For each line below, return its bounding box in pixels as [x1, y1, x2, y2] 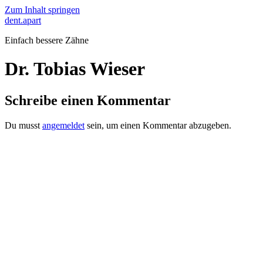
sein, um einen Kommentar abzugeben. [85, 120, 231, 130]
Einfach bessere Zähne [5, 35, 89, 45]
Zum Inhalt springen [5, 5, 80, 15]
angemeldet [42, 120, 85, 130]
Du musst [5, 120, 42, 130]
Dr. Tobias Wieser [5, 58, 145, 80]
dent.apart [5, 15, 41, 25]
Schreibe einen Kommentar [5, 92, 171, 108]
